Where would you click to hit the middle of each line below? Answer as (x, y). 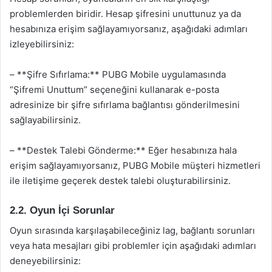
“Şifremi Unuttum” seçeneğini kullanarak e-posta (114, 90)
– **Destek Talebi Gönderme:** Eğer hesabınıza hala (123, 150)
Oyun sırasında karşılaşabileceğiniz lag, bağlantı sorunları (132, 230)
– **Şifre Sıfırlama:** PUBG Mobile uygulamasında (118, 74)
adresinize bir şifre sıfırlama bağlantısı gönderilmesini (125, 105)
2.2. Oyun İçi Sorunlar (62, 210)
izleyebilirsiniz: (42, 44)
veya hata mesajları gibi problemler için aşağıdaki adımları (133, 245)
